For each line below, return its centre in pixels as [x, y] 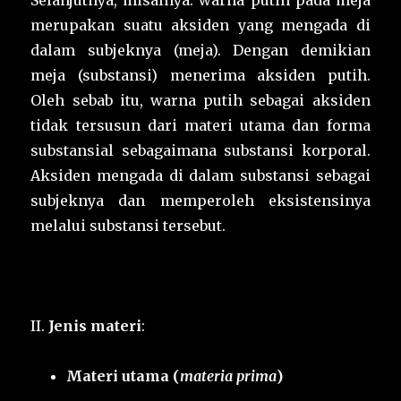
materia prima [229, 376]
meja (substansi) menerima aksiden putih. [200, 76]
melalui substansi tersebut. [128, 226]
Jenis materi [95, 326]
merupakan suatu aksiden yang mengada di [200, 26]
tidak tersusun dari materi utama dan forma [200, 126]
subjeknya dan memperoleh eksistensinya [200, 201]
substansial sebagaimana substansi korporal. [200, 151]
